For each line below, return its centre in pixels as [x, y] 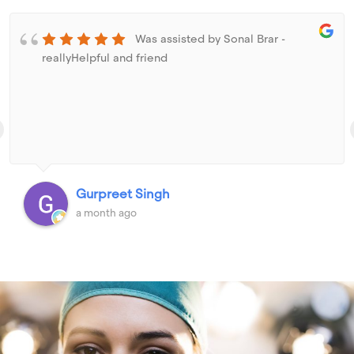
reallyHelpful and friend [105, 57]
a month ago [106, 213]
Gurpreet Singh [123, 194]
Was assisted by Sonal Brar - [209, 38]
